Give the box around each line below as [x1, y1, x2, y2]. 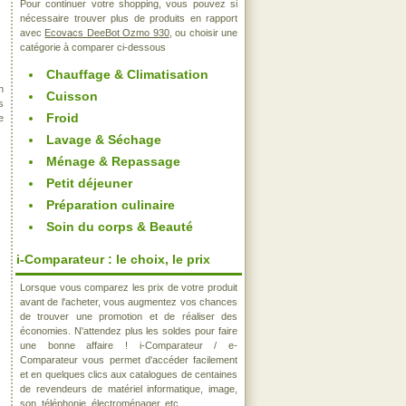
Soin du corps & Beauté [46, 219, 193, 234]
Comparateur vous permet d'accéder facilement [20, 354, 237, 365]
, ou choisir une [169, 27, 238, 38]
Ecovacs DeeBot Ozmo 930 [44, 27, 169, 38]
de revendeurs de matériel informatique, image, [20, 383, 237, 394]
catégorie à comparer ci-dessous [20, 42, 166, 53]
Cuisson [46, 89, 98, 103]
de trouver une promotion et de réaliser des [20, 311, 237, 322]
